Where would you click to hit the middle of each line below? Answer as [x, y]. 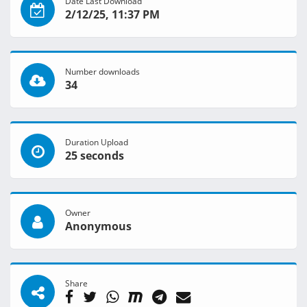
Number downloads [102, 72]
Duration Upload [97, 142]
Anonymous [98, 226]
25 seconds [95, 156]
